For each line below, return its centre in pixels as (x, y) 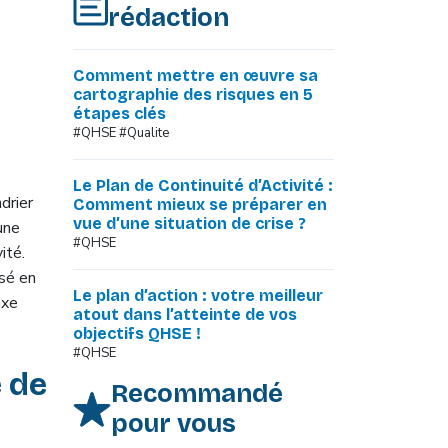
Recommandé (197, 393)
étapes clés (119, 113)
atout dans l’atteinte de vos (185, 314)
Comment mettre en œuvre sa (195, 75)
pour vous (173, 423)
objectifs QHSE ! (137, 333)
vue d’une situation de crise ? (189, 223)
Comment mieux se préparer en (200, 204)
